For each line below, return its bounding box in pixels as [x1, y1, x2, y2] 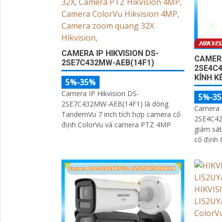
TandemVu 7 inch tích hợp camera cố [61, 109, 180, 119]
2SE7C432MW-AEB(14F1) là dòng [61, 99, 168, 109]
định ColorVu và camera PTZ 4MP [61, 119, 171, 129]
